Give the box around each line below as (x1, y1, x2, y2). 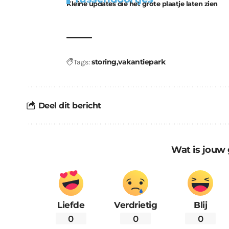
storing (91, 57, 117, 67)
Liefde (57, 200, 85, 211)
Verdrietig (114, 200, 157, 211)
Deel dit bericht (38, 100, 101, 110)
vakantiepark (118, 57, 165, 67)
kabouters (74, 4, 112, 14)
